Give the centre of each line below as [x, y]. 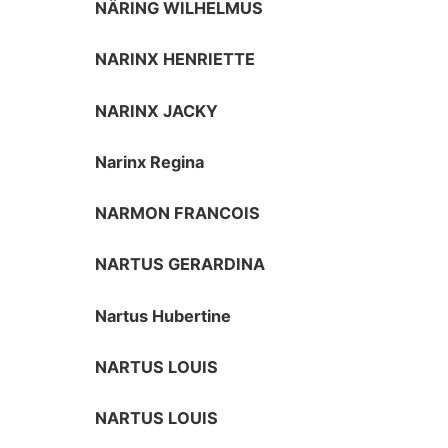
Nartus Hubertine [163, 315]
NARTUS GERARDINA [180, 264]
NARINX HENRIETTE [175, 59]
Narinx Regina [150, 161]
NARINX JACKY [157, 110]
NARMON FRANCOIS [178, 213]
